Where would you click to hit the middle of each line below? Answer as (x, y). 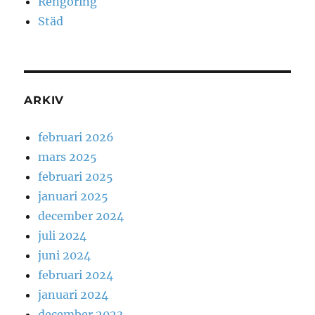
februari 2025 (76, 177)
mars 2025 (68, 157)
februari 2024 (76, 275)
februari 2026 (76, 137)
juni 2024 (65, 256)
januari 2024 (73, 295)
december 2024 (81, 216)
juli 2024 (63, 236)
